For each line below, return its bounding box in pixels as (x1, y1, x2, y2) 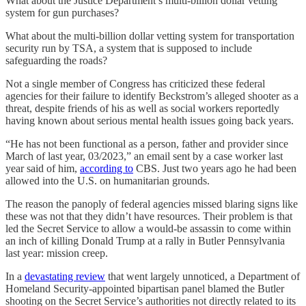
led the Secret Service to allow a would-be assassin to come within (5, 222, 291, 234)
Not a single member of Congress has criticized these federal (5, 77, 265, 89)
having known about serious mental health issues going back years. (5, 114, 294, 126)
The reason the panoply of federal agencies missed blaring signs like (5, 197, 298, 210)
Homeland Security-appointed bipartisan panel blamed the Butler (5, 282, 284, 294)
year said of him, (5, 162, 80, 174)
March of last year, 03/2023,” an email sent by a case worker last (5, 150, 283, 162)
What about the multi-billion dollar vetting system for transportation (5, 29, 294, 42)
